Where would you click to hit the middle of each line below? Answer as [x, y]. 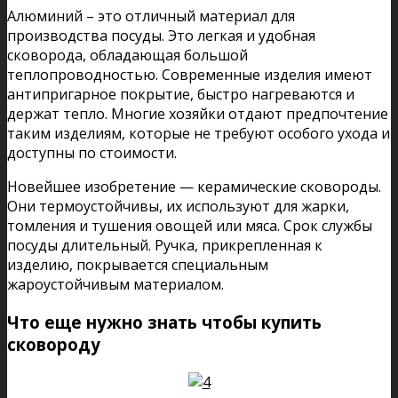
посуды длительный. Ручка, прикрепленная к [165, 246]
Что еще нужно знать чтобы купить [164, 322]
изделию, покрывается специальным [138, 265]
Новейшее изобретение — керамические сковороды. [194, 187]
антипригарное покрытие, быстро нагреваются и [181, 95]
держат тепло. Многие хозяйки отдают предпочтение [198, 114]
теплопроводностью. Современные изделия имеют [190, 75]
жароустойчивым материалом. [115, 285]
